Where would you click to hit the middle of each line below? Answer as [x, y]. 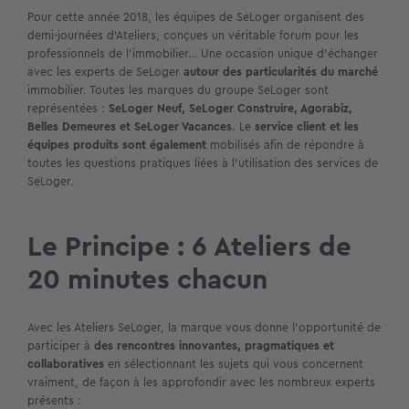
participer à [61, 345]
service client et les [307, 127]
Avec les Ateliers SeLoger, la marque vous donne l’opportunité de [204, 327]
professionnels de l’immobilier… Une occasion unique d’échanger [203, 54]
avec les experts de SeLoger [105, 72]
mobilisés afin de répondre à [287, 145]
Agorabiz [325, 109]
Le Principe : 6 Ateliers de [189, 247]
